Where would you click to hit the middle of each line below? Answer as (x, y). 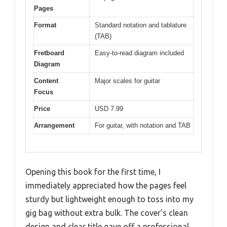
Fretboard (49, 53)
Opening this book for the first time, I (93, 172)
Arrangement (54, 126)
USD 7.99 (109, 109)
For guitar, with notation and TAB (143, 126)
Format (45, 25)
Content (46, 81)
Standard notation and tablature (141, 25)
